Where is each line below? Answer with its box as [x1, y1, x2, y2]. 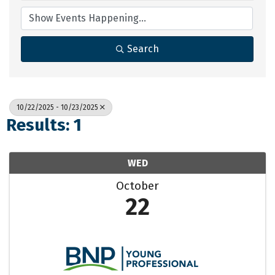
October [116, 179, 159, 193]
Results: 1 [6, 115, 82, 136]
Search [126, 43, 159, 55]
